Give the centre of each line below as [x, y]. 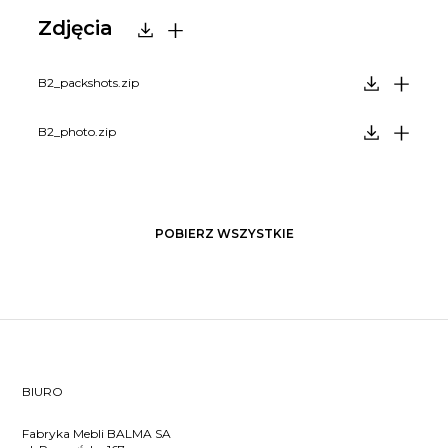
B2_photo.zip [77, 131]
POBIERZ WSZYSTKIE [224, 233]
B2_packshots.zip [89, 82]
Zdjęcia [76, 27]
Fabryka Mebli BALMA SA [97, 433]
